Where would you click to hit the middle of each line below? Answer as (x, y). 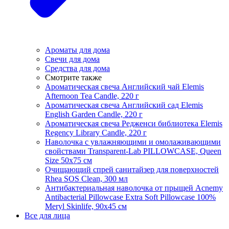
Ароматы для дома (77, 50)
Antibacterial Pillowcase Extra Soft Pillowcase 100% (130, 197)
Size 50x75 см (68, 160)
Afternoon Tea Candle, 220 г (92, 96)
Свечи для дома (72, 59)
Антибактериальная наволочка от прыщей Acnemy (134, 188)
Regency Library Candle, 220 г (96, 132)
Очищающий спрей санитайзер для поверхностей (132, 169)
